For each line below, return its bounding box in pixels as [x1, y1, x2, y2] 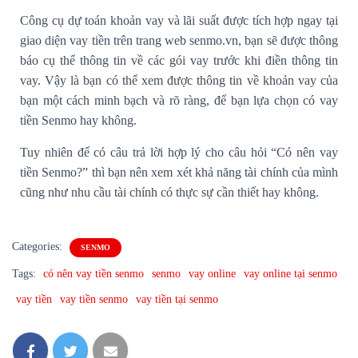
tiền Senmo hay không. [20, 113, 137, 127]
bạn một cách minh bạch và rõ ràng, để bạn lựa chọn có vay [20, 93, 338, 107]
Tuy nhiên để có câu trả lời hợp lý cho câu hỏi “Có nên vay [20, 145, 338, 159]
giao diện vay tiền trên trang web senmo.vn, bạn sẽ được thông [20, 33, 338, 47]
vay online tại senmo [244, 267, 337, 280]
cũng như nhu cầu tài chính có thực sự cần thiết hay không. [20, 185, 319, 199]
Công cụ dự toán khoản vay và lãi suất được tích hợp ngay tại [20, 13, 338, 27]
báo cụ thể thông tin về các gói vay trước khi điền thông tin [20, 53, 338, 67]
